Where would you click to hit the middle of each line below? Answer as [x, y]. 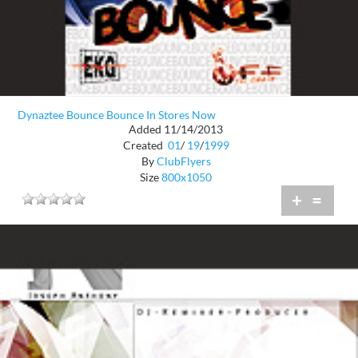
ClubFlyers [183, 161]
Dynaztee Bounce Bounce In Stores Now [117, 114]
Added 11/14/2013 [176, 129]
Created [144, 145]
